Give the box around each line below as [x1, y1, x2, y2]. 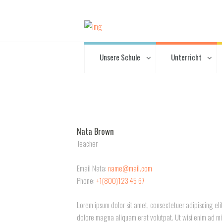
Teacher [77, 137, 98, 149]
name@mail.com [108, 162, 152, 173]
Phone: [77, 174, 96, 186]
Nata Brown [77, 124, 114, 137]
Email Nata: [77, 162, 108, 173]
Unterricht [170, 52, 202, 63]
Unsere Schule [100, 52, 141, 63]
